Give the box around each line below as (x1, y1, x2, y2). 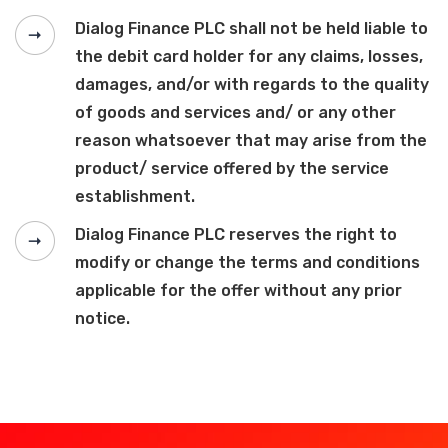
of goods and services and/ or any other (75, 103, 396, 123)
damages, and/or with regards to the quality (75, 75, 429, 95)
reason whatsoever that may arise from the (75, 131, 427, 151)
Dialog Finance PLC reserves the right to (75, 225, 397, 245)
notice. (75, 309, 130, 329)
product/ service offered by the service (75, 159, 389, 179)
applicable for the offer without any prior (75, 281, 402, 301)
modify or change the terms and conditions (75, 253, 420, 273)
